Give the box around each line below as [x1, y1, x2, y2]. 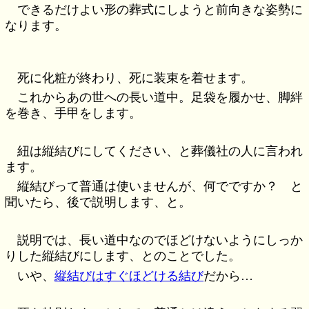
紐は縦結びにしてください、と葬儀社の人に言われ [17, 143, 303, 158]
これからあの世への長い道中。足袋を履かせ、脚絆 [17, 90, 303, 105]
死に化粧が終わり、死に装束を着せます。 [17, 70, 254, 85]
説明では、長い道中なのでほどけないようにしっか [17, 233, 303, 248]
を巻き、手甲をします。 [5, 106, 142, 121]
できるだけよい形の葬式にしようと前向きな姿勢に [17, 2, 303, 17]
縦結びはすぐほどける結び [54, 268, 204, 283]
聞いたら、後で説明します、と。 [5, 195, 192, 210]
